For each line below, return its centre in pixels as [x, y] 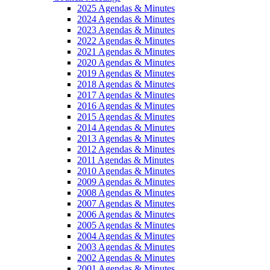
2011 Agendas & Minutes [126, 160]
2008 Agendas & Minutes [126, 192]
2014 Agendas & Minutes [126, 127]
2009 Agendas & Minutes [126, 181]
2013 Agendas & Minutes [126, 138]
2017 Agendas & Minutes [126, 95]
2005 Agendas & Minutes [126, 225]
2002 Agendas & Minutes [126, 257]
